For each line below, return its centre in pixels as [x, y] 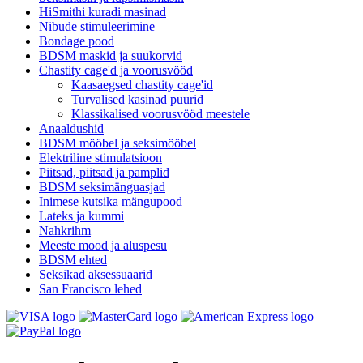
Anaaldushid [71, 129]
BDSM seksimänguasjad [102, 187]
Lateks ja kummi [81, 216]
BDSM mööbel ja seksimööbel [117, 143]
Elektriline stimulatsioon [100, 158]
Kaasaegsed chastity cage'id [142, 85]
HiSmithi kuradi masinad [102, 12]
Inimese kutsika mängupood [111, 202]
